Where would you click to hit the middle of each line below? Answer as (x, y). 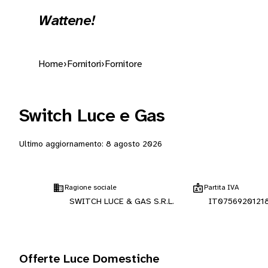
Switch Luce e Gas (92, 117)
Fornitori (84, 64)
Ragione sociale (91, 188)
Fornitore (124, 64)
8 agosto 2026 (134, 144)
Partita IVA (221, 188)
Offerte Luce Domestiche (89, 259)
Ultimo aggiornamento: (63, 144)
